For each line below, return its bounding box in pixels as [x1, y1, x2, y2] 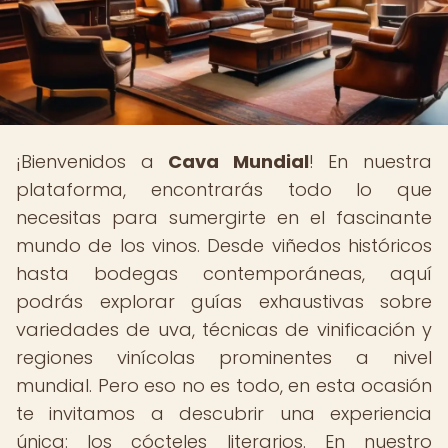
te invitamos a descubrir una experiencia [16, 401, 432, 426]
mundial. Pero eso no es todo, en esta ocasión [16, 373, 432, 398]
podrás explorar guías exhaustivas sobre [16, 289, 432, 314]
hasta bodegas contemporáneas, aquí [16, 261, 432, 286]
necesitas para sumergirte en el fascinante [16, 205, 432, 230]
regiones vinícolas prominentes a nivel [16, 345, 432, 370]
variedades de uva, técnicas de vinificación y [16, 317, 432, 342]
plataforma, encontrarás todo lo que [16, 177, 432, 202]
